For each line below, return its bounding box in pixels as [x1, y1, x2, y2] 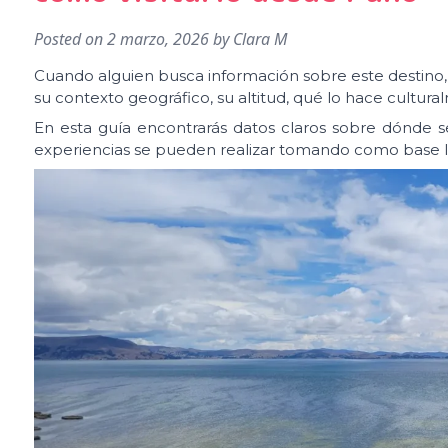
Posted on [34, 28, 107, 50]
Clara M [233, 28, 287, 50]
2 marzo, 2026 [107, 28, 209, 50]
